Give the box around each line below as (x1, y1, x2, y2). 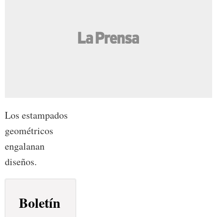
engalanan (5, 139, 45, 153)
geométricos (5, 124, 53, 137)
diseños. (5, 155, 37, 168)
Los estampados (5, 108, 68, 122)
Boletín (18, 192, 61, 213)
